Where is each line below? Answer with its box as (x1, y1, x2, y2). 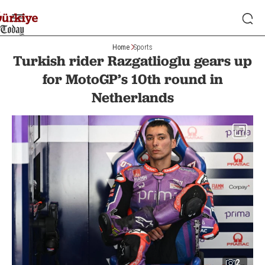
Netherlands (91, 89, 174, 106)
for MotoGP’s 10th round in (42, 70, 223, 88)
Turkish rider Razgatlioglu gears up (13, 52, 252, 69)
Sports (134, 43, 153, 51)
